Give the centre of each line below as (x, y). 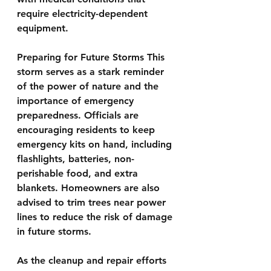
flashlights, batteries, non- (76, 158)
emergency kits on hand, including (96, 144)
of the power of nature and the (89, 86)
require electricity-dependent (84, 13)
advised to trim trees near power (93, 202)
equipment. (43, 28)
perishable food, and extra (79, 173)
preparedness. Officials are (79, 115)
